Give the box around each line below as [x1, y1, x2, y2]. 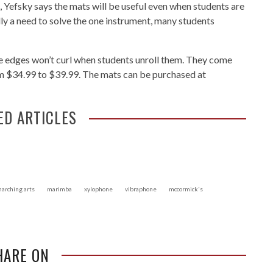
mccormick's [169, 185, 203, 193]
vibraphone [125, 185, 157, 193]
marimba [47, 185, 72, 193]
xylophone [84, 185, 113, 193]
